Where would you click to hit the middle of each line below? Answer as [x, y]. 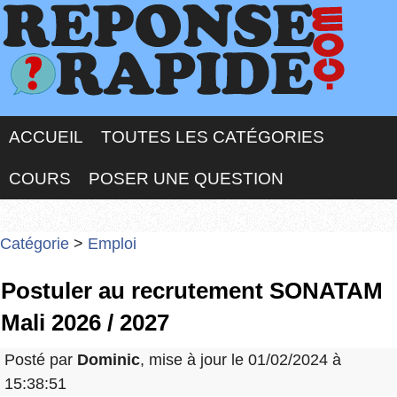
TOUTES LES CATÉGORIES [213, 137]
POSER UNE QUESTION [186, 179]
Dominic [109, 360]
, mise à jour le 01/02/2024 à [241, 360]
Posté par [41, 360]
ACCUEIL [46, 137]
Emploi [112, 244]
